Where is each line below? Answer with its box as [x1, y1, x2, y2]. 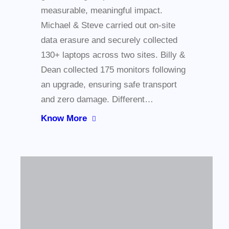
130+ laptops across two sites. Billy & [41, 50, 185, 60]
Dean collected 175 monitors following [41, 65, 186, 75]
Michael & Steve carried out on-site [41, 20, 175, 31]
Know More [41, 113, 87, 124]
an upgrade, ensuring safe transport [41, 80, 177, 90]
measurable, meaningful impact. [41, 6, 163, 16]
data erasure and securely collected [41, 35, 177, 45]
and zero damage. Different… [41, 95, 153, 105]
